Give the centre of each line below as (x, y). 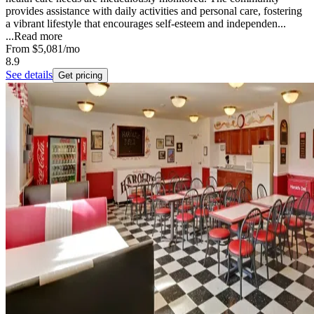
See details (29, 75)
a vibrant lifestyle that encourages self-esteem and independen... (146, 24)
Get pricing (80, 76)
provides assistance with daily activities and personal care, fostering (154, 11)
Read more (38, 36)
